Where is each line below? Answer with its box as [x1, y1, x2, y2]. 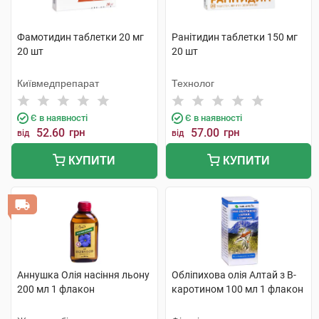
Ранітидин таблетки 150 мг [171, 31, 298, 43]
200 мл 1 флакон [17, 283, 95, 295]
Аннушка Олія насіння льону [17, 269, 150, 281]
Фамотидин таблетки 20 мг [17, 31, 144, 43]
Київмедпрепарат [17, 78, 99, 89]
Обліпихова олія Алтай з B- [171, 269, 296, 281]
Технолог [171, 78, 214, 89]
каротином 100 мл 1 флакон [171, 283, 303, 295]
